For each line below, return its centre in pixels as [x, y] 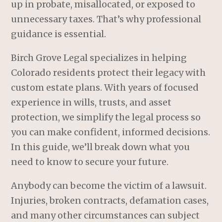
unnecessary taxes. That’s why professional [106, 19]
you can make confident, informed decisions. [111, 132]
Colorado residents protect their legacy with [109, 73]
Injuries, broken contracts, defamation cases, [110, 201]
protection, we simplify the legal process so [106, 117]
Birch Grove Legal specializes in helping [99, 58]
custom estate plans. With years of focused [105, 88]
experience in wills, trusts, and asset [91, 103]
